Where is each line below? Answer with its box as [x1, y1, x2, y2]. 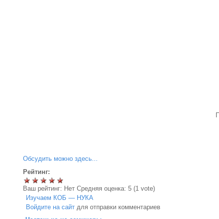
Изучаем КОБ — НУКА [26, 194, 94, 201]
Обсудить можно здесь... [22, 155, 98, 162]
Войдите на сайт [26, 203, 75, 211]
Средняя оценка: [76, 185, 128, 192]
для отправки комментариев [75, 203, 161, 211]
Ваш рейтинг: [22, 185, 64, 192]
